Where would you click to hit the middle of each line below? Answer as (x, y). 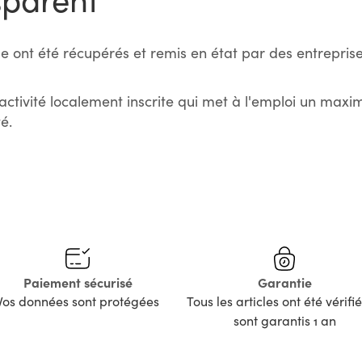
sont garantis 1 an (284, 320)
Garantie (284, 282)
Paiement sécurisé (78, 282)
